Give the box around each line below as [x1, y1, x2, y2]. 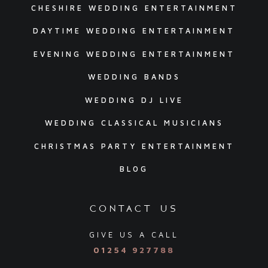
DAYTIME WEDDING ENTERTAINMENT [33, 26, 235, 36]
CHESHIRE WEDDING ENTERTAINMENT [31, 3, 237, 13]
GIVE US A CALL [89, 230, 179, 240]
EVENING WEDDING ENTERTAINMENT [33, 49, 235, 59]
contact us [89, 200, 179, 216]
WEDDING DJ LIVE [84, 95, 184, 105]
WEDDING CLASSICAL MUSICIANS [44, 118, 224, 128]
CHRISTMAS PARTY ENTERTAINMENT [33, 141, 234, 151]
